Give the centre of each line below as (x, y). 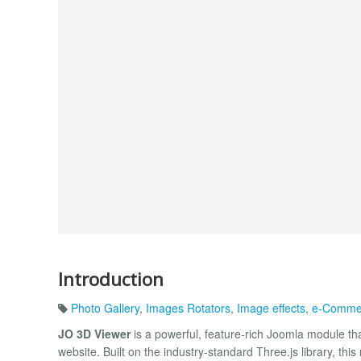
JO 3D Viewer (94, 334)
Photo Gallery (105, 308)
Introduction (111, 279)
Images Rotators (188, 308)
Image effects (271, 308)
